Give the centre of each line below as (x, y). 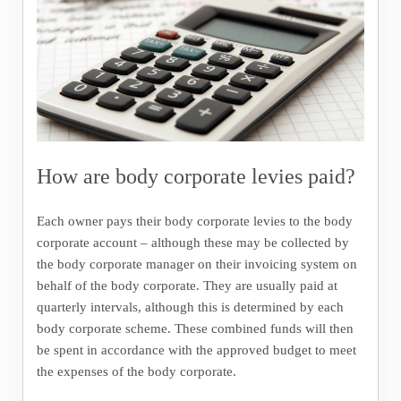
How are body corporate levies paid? (196, 176)
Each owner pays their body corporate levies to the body (194, 221)
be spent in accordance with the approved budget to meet (196, 350)
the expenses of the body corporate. (136, 371)
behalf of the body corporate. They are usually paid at (187, 286)
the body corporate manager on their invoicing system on (196, 264)
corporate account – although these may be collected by (192, 243)
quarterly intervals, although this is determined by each (190, 307)
